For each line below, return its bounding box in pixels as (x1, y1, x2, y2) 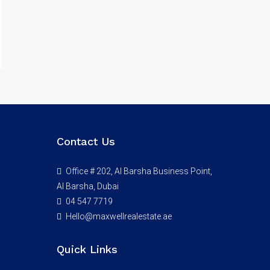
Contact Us (56, 135, 115, 148)
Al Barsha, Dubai (56, 181, 119, 192)
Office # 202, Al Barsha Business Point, (63, 166, 212, 177)
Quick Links (56, 243, 118, 256)
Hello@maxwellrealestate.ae (65, 212, 172, 222)
